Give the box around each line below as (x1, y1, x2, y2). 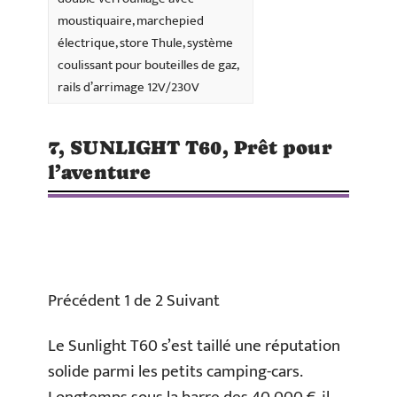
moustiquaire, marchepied (58, 10, 204, 33)
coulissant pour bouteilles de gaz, (58, 54, 239, 77)
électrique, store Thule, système (58, 32, 233, 55)
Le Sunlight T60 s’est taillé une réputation (48, 332, 340, 361)
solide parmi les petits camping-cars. (48, 358, 302, 386)
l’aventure (48, 161, 151, 184)
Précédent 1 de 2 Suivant (48, 286, 220, 315)
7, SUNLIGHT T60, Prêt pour (48, 136, 332, 160)
